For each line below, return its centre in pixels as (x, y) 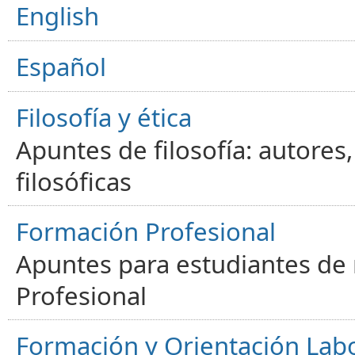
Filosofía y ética (104, 117)
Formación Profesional (146, 231)
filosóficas (74, 181)
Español (61, 66)
